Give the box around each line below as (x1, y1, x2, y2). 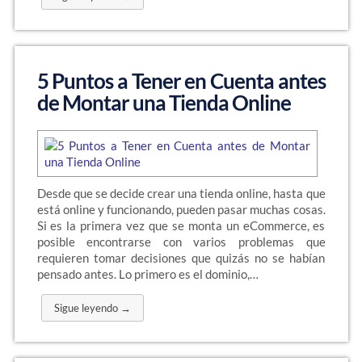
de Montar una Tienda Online (36, 90, 291, 116)
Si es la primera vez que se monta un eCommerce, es (36, 218, 326, 233)
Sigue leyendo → (53, 301, 131, 314)
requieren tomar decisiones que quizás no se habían (36, 250, 326, 265)
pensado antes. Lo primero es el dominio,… (36, 267, 259, 281)
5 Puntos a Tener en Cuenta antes (36, 68, 326, 94)
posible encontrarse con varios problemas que (36, 234, 326, 249)
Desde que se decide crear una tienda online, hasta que (36, 186, 326, 200)
